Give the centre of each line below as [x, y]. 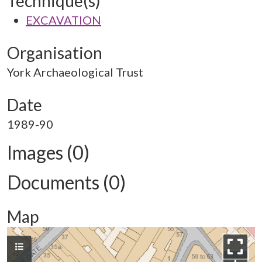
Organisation [55, 53]
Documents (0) [66, 182]
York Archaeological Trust [75, 72]
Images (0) [48, 152]
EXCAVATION [63, 20]
